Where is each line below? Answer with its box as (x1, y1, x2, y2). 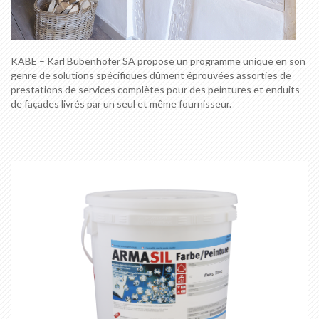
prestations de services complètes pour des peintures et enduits (11, 83, 300, 95)
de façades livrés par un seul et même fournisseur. (11, 97, 231, 110)
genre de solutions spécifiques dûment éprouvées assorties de (11, 68, 291, 81)
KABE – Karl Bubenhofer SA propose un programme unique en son (11, 54, 305, 67)
